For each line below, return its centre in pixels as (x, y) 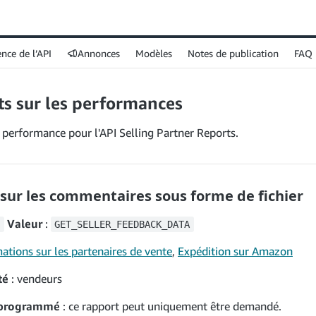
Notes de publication (233, 53)
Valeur (23, 224)
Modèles (154, 53)
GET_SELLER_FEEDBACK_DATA (122, 224)
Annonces (99, 53)
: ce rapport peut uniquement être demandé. (171, 306)
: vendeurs (35, 279)
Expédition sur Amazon (235, 251)
